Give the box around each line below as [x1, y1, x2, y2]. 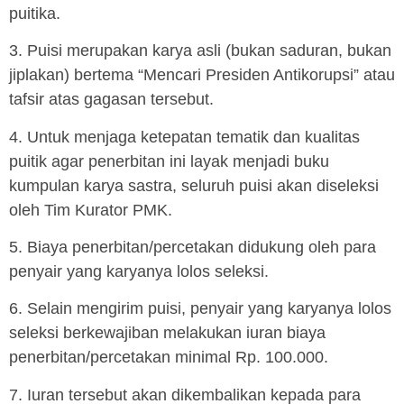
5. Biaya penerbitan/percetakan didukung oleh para [9, 238, 376, 257]
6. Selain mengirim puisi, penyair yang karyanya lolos [9, 299, 391, 318]
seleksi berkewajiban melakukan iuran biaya [9, 324, 326, 343]
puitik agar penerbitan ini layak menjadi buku [9, 151, 329, 170]
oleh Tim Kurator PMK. [9, 200, 172, 219]
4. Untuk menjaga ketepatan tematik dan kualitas [9, 127, 360, 146]
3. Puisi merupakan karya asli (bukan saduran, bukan [9, 41, 391, 60]
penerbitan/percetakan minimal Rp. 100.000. [9, 348, 328, 367]
